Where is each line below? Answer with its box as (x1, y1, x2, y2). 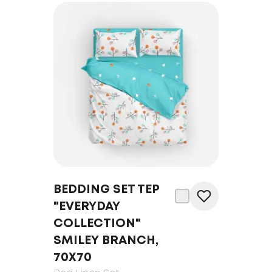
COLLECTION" (53, 218, 141, 229)
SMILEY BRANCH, (53, 235, 158, 246)
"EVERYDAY (53, 201, 120, 212)
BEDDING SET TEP (53, 184, 159, 195)
